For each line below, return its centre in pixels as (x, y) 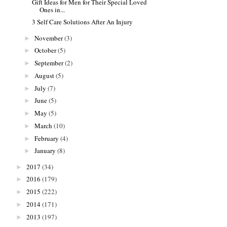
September (49, 63)
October (46, 50)
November (49, 38)
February (47, 138)
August (45, 75)
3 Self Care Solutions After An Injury (83, 22)
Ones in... (52, 9)
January (46, 151)
